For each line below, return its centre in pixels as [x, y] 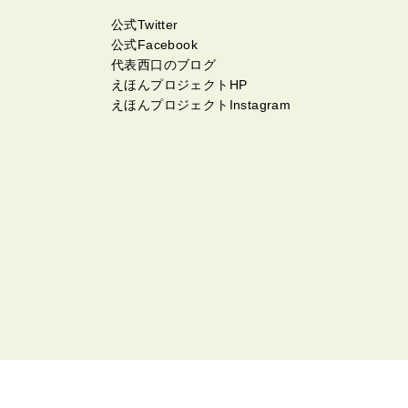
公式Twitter [145, 25]
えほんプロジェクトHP [179, 85]
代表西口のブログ [164, 65]
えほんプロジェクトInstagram [201, 105]
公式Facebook [154, 45]
